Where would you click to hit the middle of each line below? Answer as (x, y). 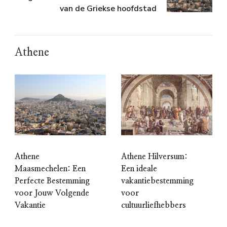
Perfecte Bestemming (52, 181)
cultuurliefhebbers (154, 205)
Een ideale (139, 169)
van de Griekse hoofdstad (108, 9)
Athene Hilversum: (154, 157)
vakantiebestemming (157, 181)
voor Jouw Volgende (52, 193)
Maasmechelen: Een (50, 169)
